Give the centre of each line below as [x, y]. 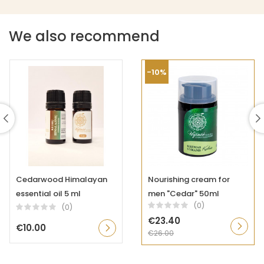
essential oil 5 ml [48, 194]
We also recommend [84, 37]
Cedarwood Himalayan [62, 180]
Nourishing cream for [189, 180]
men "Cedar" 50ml [184, 194]
